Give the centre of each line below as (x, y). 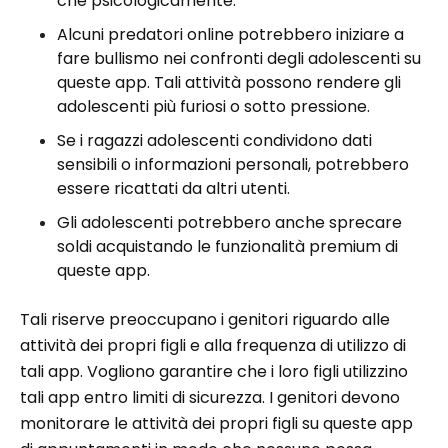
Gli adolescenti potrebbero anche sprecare (229, 222)
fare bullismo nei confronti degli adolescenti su (239, 58)
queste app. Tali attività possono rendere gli (229, 82)
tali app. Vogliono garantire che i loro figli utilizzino (214, 371)
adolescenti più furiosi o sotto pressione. (213, 106)
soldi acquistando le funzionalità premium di (227, 246)
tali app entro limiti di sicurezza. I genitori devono (210, 397)
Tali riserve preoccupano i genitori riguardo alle (205, 319)
